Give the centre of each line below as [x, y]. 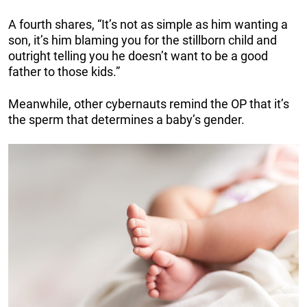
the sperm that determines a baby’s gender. [126, 119]
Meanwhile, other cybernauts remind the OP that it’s [149, 103]
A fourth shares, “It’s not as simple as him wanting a [148, 24]
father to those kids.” [64, 71]
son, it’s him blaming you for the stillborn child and [143, 40]
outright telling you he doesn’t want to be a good [138, 56]
